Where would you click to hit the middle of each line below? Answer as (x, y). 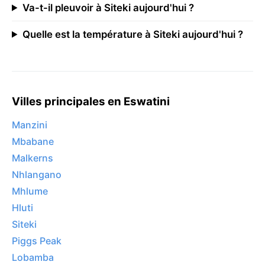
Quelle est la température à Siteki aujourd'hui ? (132, 34)
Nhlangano (37, 175)
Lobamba (33, 258)
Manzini (30, 125)
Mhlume (30, 191)
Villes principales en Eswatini (91, 101)
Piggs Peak (37, 241)
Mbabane (33, 142)
